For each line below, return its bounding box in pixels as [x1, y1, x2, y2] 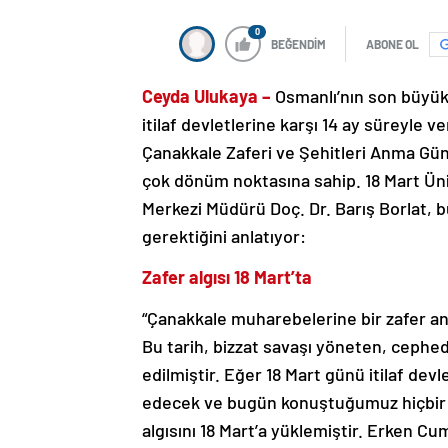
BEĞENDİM [271, 37, 326, 52]
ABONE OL [366, 37, 419, 52]
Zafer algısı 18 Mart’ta [142, 266, 312, 289]
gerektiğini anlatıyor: [142, 225, 306, 248]
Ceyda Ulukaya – [142, 85, 275, 108]
